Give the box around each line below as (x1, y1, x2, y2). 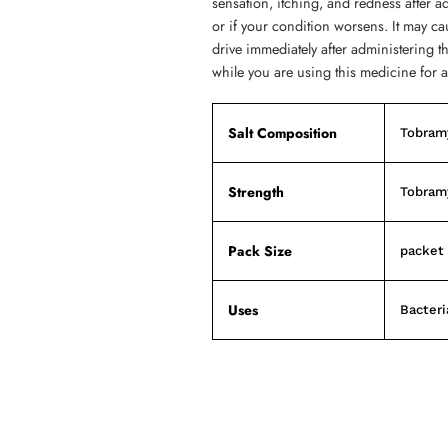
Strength (228, 181, 284, 202)
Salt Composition (228, 122, 337, 143)
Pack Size (228, 240, 292, 261)
